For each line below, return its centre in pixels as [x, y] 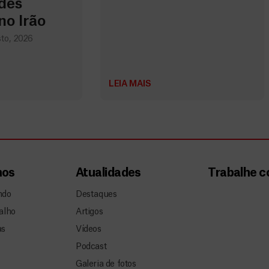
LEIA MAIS [130, 84]
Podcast [91, 247]
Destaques [96, 194]
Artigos [89, 212]
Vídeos [89, 230]
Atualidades [108, 174]
